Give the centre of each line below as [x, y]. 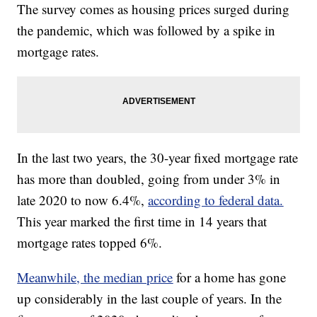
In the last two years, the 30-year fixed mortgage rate [158, 158]
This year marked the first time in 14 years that [142, 221]
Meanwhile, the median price [95, 277]
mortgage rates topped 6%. [90, 243]
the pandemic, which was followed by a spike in [146, 30]
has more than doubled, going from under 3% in [149, 179]
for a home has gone [230, 277]
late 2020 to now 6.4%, [83, 200]
